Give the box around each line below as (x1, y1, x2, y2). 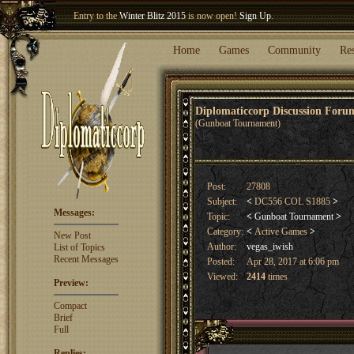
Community (268, 44, 321, 56)
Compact (53, 300, 87, 311)
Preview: (53, 277, 88, 288)
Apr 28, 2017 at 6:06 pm (247, 256, 339, 267)
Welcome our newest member (73, 27, 186, 38)
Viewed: (207, 271, 238, 282)
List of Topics (53, 242, 105, 253)
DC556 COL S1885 (252, 196, 333, 207)
